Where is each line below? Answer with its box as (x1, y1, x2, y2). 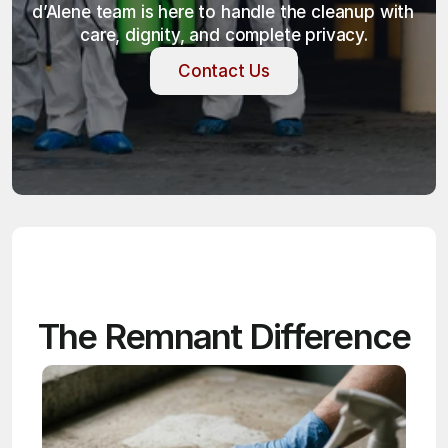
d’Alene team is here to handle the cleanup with (32, 2, 415, 22)
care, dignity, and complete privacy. (80, 25, 368, 45)
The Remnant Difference (37, 315, 411, 357)
